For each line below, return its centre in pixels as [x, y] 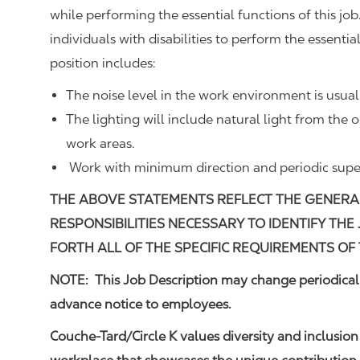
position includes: [103, 63]
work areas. [100, 143]
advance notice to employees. [141, 304]
